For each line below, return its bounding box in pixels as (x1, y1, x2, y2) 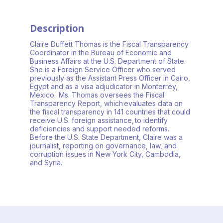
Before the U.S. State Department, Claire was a (30, 133, 183, 142)
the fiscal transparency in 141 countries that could (30, 108, 190, 116)
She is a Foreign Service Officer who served (30, 65, 176, 74)
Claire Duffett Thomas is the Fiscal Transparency (30, 40, 189, 49)
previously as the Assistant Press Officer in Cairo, (30, 74, 190, 83)
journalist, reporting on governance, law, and (30, 141, 177, 150)
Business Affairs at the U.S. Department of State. (30, 57, 187, 66)
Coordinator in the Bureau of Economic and (30, 48, 172, 57)
